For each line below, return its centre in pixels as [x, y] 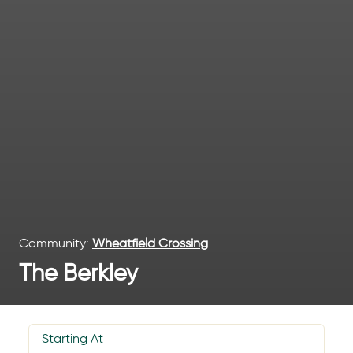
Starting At [72, 339]
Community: [56, 243]
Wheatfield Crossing [150, 243]
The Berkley [78, 273]
